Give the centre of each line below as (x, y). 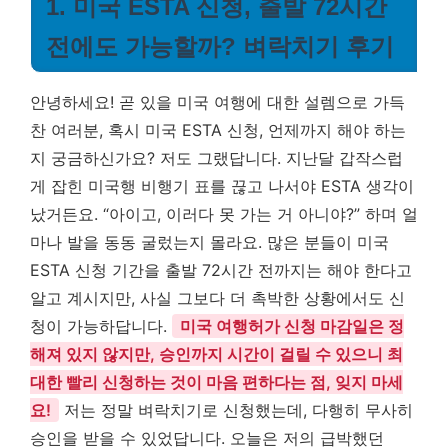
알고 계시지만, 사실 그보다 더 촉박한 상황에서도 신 (217, 298)
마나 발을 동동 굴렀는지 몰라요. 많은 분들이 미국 (209, 242)
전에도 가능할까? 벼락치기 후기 (220, 46)
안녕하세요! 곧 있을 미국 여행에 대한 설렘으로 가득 (217, 102)
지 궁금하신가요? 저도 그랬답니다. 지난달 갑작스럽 (216, 158)
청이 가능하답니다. (101, 326)
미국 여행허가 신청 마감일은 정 (292, 326)
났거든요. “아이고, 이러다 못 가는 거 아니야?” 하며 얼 (224, 214)
